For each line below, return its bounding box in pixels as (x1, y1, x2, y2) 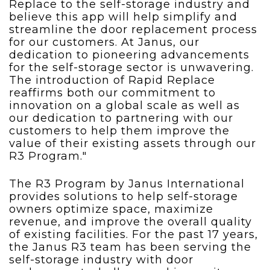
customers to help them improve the (9, 124, 230, 138)
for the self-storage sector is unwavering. (9, 61, 254, 75)
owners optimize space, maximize (9, 202, 213, 216)
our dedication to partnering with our (9, 111, 233, 125)
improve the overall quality (91, 215, 252, 229)
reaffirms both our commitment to (9, 86, 216, 100)
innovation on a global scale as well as (9, 99, 240, 113)
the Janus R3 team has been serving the (9, 240, 251, 254)
